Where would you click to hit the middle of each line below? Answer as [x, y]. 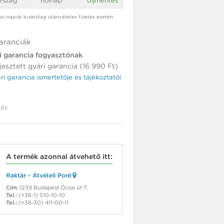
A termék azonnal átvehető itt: [59, 157]
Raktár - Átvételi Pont [39, 175]
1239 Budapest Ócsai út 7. [53, 188]
